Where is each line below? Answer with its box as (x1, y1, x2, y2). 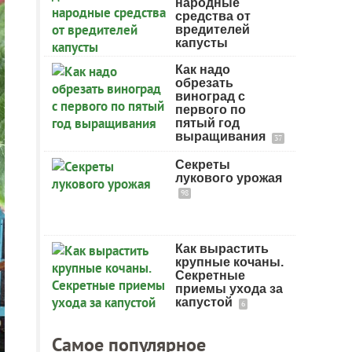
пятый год (175, 116, 240, 130)
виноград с (175, 90, 245, 103)
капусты (175, 36, 228, 49)
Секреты (175, 158, 230, 171)
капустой (175, 295, 236, 309)
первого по (175, 103, 246, 116)
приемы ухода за (175, 282, 283, 295)
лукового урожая (175, 171, 282, 185)
